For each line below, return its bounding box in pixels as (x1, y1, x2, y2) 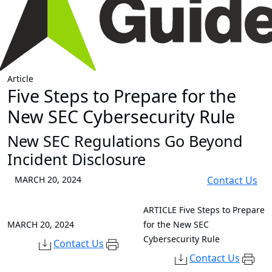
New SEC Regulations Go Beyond (7, 131, 243, 152)
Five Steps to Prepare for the (7, 84, 236, 108)
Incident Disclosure (7, 149, 146, 170)
